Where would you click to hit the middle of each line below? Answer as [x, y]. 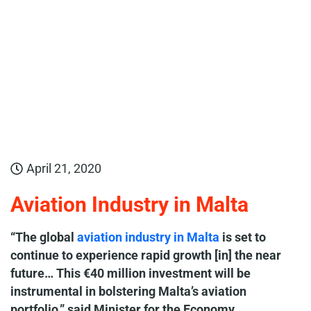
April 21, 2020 [64, 168]
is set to [243, 237]
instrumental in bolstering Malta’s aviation [128, 291]
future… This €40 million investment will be [131, 273]
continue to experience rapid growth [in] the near [146, 255]
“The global [44, 237]
